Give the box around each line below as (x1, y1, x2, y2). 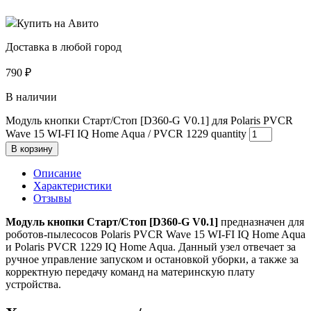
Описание (33, 167, 81, 179)
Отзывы (33, 192, 72, 204)
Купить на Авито (17, 17, 99, 29)
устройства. (6, 278, 61, 290)
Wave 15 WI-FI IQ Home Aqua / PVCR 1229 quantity (6, 127, 246, 140)
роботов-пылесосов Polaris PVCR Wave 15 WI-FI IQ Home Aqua (6, 228, 305, 240)
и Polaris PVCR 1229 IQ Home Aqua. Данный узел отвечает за (6, 240, 296, 253)
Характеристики (33, 179, 112, 192)
